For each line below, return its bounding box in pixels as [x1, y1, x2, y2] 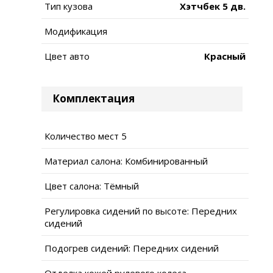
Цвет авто [44, 49, 90, 62]
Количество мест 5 [44, 129, 127, 142]
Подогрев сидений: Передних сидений [44, 241, 219, 254]
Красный [204, 49, 246, 62]
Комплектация [52, 91, 135, 105]
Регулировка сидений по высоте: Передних [44, 204, 237, 217]
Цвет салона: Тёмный [44, 179, 139, 192]
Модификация [44, 24, 107, 37]
